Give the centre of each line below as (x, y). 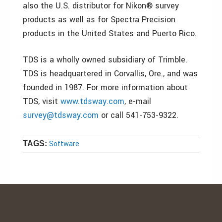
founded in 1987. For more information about (105, 87)
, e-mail (138, 101)
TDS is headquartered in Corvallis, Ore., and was (110, 74)
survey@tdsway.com (61, 115)
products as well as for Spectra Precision (99, 20)
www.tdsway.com (92, 101)
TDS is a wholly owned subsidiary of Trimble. (105, 60)
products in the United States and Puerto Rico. (110, 33)
